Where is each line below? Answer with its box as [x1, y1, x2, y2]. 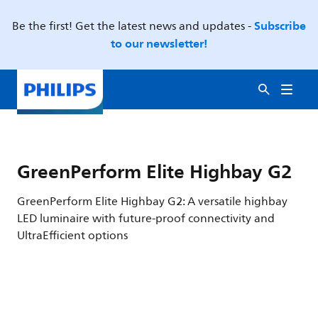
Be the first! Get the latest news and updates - [12, 17, 254, 35]
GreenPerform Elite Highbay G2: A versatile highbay [17, 192, 287, 211]
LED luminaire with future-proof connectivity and [17, 209, 275, 228]
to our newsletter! [111, 33, 207, 53]
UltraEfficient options [17, 226, 128, 245]
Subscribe [254, 16, 306, 35]
